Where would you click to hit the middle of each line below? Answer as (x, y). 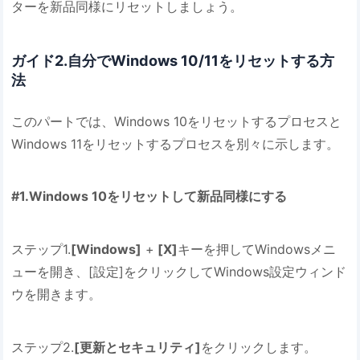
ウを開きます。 (57, 294)
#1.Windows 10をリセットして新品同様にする (149, 196)
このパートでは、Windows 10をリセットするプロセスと (177, 121)
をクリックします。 (259, 347)
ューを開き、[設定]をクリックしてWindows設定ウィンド (179, 271)
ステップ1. (41, 249)
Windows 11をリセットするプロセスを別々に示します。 (176, 143)
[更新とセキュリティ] (138, 347)
